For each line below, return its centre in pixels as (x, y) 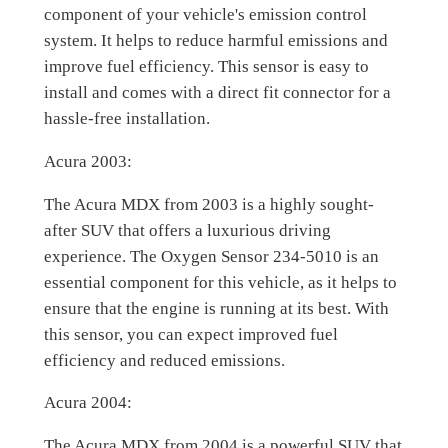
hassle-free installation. (126, 119)
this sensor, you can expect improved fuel (190, 334)
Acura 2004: (87, 403)
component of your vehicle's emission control (205, 15)
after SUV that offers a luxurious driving (187, 230)
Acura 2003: (87, 161)
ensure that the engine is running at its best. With (216, 308)
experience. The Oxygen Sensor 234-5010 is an (211, 256)
